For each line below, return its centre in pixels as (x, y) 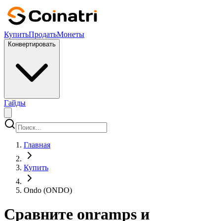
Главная (37, 145)
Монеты (71, 34)
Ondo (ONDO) (48, 190)
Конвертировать (32, 44)
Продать (43, 34)
